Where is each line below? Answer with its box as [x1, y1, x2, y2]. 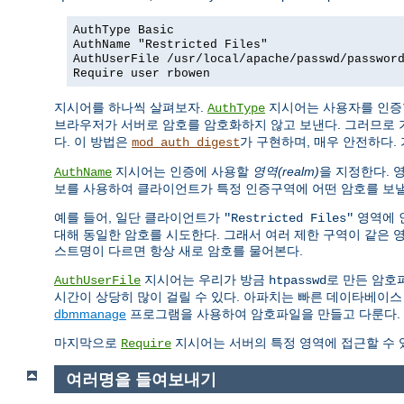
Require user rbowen [73, 66, 210, 80]
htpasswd [269, 272, 326, 288]
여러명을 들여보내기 [65, 370, 216, 389]
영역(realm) [252, 163, 319, 179]
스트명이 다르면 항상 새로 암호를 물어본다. [54, 243, 303, 258]
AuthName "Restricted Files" [73, 37, 268, 51]
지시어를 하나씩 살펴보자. [54, 99, 207, 115]
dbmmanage [54, 306, 126, 321]
